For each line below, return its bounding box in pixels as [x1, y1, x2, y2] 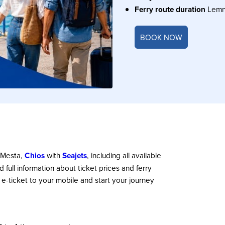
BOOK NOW [140, 31, 182, 43]
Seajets [62, 150, 87, 161]
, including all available [87, 150, 161, 161]
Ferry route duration [134, 3, 207, 15]
